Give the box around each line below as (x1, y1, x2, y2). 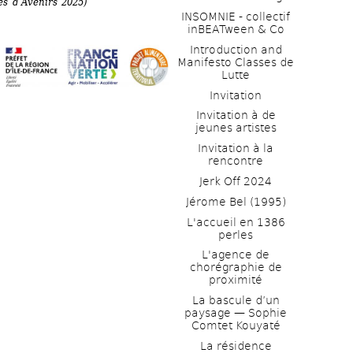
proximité (209, 273, 262, 287)
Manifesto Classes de (177, 55, 294, 69)
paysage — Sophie (184, 307, 287, 320)
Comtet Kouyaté (191, 319, 281, 333)
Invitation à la (198, 142, 273, 155)
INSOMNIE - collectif (181, 10, 290, 24)
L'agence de (202, 248, 269, 262)
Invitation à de (195, 109, 276, 122)
